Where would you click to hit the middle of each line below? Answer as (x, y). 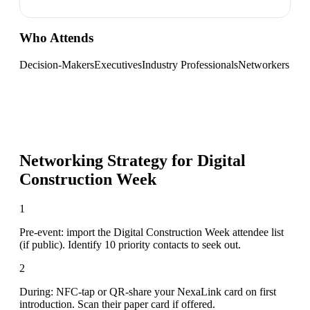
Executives (118, 64)
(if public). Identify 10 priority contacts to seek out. (130, 244)
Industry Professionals (190, 64)
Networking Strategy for (108, 160)
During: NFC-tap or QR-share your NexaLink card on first (148, 291)
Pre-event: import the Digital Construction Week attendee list (152, 232)
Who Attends (56, 38)
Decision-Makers (57, 64)
